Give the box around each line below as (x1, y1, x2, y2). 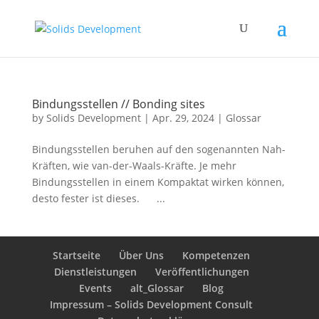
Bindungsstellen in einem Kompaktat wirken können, (31, 175, 284, 189)
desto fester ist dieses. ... (31, 192, 165, 205)
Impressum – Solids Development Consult (50, 298, 253, 311)
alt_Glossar (130, 281, 184, 295)
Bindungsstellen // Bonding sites (31, 96, 205, 112)
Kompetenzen (182, 249, 251, 262)
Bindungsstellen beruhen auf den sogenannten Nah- (31, 142, 286, 156)
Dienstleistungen (53, 265, 137, 278)
